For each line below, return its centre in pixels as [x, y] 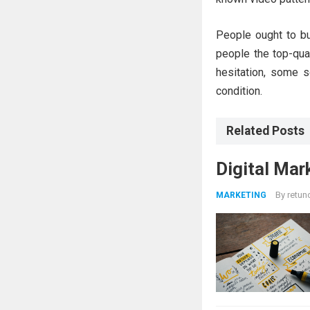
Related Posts [265, 131]
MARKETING [241, 195]
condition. [239, 91]
